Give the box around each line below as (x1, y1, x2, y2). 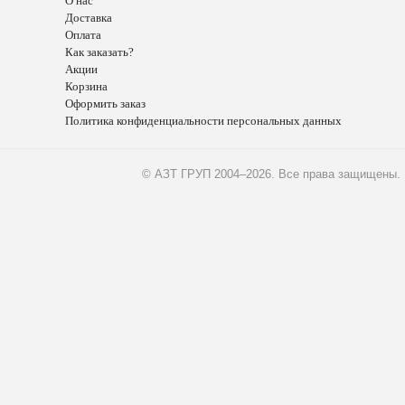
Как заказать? (65, 45, 134, 59)
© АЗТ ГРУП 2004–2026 (142, 167, 271, 181)
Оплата (65, 28, 101, 42)
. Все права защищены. (271, 167, 400, 181)
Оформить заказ (65, 97, 146, 110)
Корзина (65, 80, 108, 93)
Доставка (65, 11, 112, 24)
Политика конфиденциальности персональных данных (65, 114, 342, 127)
